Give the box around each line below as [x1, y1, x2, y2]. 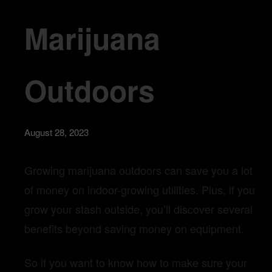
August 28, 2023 [24, 126, 89, 139]
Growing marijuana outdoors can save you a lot [24, 162, 253, 178]
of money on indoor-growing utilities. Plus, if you [24, 182, 255, 198]
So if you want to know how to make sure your [24, 254, 247, 271]
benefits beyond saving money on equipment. [24, 220, 247, 237]
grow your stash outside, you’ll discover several [24, 201, 253, 217]
